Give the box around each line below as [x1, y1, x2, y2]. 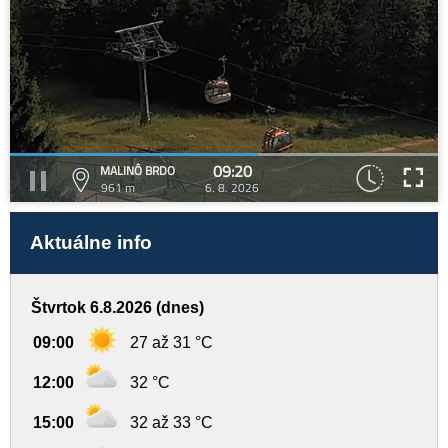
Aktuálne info [30, 232, 152, 253]
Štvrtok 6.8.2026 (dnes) [31, 299, 204, 316]
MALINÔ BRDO [100, 161, 175, 180]
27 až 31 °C [130, 334, 213, 351]
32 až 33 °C [130, 414, 213, 431]
